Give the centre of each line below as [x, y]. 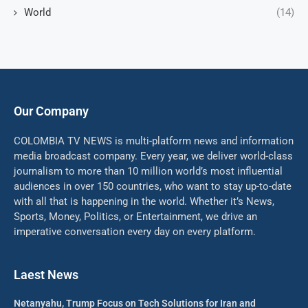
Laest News [46, 275]
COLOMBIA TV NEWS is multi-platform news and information [154, 141]
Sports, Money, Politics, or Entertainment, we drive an [135, 217]
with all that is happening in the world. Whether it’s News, [144, 202]
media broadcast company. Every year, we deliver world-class [153, 156]
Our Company [51, 111]
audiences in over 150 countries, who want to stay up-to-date [153, 187]
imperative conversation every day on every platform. [135, 232]
